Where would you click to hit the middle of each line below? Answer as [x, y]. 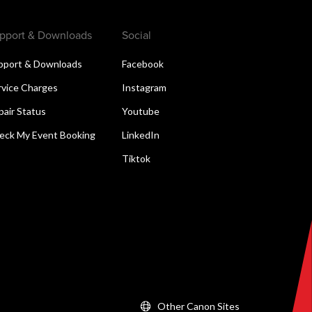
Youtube [140, 111]
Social [136, 34]
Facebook [142, 63]
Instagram [144, 87]
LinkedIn [140, 134]
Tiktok [136, 158]
